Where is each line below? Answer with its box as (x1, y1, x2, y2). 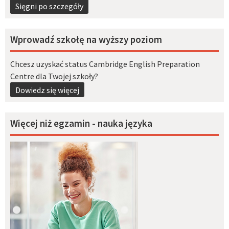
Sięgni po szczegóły (15, 1, 83, 12)
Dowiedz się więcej (15, 84, 79, 95)
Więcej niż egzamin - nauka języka (10, 117, 152, 129)
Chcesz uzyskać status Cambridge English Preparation (10, 59, 200, 70)
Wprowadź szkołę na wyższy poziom (10, 33, 162, 45)
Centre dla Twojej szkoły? (10, 71, 98, 82)
